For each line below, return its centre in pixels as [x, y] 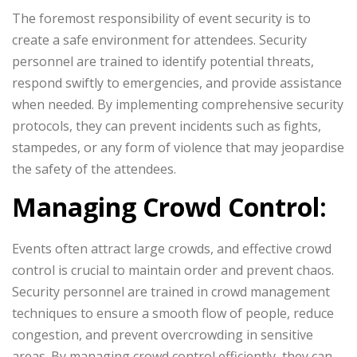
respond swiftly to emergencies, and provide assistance [177, 83]
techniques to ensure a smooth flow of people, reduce [173, 313]
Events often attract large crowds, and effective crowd [172, 249]
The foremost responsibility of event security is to [161, 18]
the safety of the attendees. [94, 169]
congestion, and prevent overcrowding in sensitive [163, 335]
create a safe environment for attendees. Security [159, 40]
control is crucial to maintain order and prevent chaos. [173, 270]
